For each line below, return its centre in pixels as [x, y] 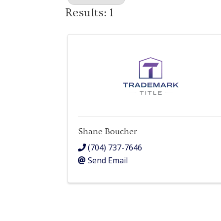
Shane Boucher [108, 131]
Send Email [108, 160]
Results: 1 [89, 12]
